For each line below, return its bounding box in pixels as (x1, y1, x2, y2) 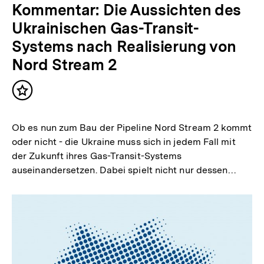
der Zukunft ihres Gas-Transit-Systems (12, 150, 182, 161)
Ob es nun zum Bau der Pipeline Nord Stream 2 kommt (12, 121, 252, 133)
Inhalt (22, 89, 51, 102)
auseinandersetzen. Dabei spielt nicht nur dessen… (12, 164, 237, 176)
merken (22, 101, 60, 114)
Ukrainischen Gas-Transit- (12, 18, 199, 37)
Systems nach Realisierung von (12, 37, 237, 55)
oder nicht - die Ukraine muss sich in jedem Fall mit (12, 136, 236, 147)
